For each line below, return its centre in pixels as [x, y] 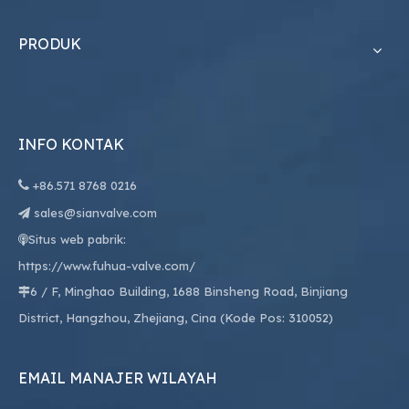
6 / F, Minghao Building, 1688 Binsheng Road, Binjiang [189, 291]
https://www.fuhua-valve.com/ [107, 265]
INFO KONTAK [71, 144]
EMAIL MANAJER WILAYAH [118, 378]
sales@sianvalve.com [95, 212]
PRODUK [50, 43]
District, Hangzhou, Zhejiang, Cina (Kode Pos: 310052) [176, 317]
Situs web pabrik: [77, 239]
